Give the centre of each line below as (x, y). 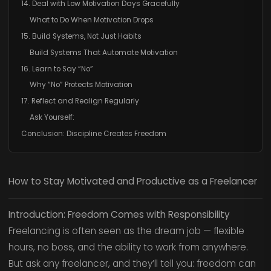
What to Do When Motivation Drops (91, 20)
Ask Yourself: (52, 117)
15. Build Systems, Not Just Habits (81, 37)
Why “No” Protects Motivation (81, 85)
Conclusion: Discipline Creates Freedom (93, 133)
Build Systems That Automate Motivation (103, 52)
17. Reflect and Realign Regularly (80, 101)
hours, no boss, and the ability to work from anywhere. (128, 247)
